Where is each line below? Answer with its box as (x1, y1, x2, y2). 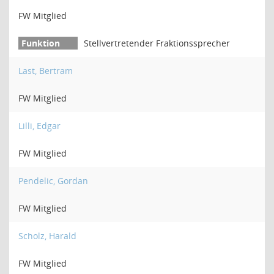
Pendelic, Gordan (18, 175, 88, 187)
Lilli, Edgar (18, 120, 61, 131)
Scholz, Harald (18, 230, 76, 242)
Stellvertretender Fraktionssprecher (84, 37, 230, 49)
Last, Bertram (18, 65, 73, 76)
